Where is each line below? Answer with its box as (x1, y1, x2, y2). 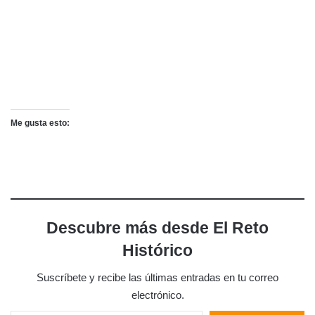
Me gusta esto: (11, 118, 70, 129)
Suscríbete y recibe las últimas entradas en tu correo (37, 271, 278, 284)
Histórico (122, 241, 193, 260)
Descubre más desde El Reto (46, 219, 269, 238)
